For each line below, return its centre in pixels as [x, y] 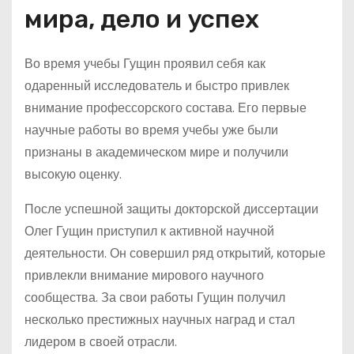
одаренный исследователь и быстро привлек [157, 86]
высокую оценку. [73, 174]
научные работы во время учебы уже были [151, 130]
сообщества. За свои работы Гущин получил [155, 298]
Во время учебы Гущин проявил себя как [145, 64]
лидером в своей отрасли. [101, 342]
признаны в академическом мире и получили [156, 152]
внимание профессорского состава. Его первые [166, 108]
